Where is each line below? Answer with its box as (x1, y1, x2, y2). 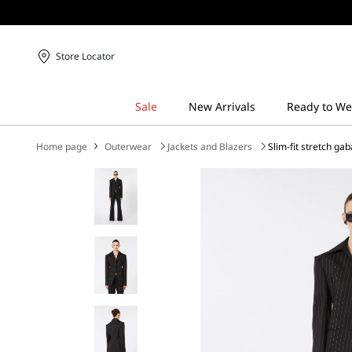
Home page (36, 140, 88, 153)
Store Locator (56, 49, 115, 63)
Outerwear (104, 140, 152, 153)
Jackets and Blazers (167, 140, 253, 153)
